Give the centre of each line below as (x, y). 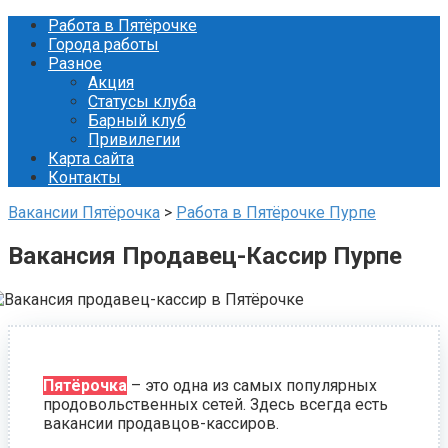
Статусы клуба (142, 101)
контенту (40, 62)
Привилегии (134, 139)
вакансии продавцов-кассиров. (161, 423)
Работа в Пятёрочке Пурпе (276, 212)
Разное (75, 63)
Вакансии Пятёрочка (84, 212)
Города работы (103, 44)
